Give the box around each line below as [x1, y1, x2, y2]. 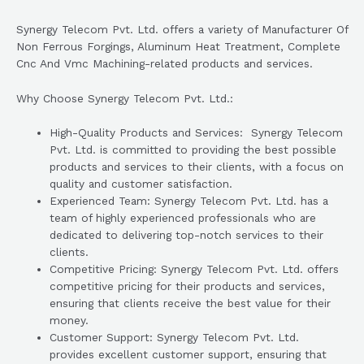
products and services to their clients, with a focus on [50, 160, 344, 174]
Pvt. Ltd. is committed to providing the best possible [50, 143, 337, 157]
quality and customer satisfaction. [50, 177, 233, 191]
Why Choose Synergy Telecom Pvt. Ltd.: [16, 91, 233, 105]
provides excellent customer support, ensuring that [50, 348, 327, 362]
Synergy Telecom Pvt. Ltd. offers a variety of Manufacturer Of [16, 22, 348, 36]
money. [50, 314, 89, 327]
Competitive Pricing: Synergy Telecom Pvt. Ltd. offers [50, 262, 340, 276]
